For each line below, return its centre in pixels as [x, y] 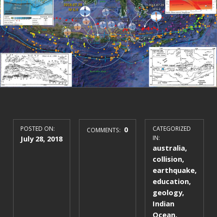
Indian [163, 204]
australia [169, 148]
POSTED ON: [38, 129]
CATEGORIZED [171, 129]
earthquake [173, 170]
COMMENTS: [104, 130]
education [170, 181]
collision [167, 159]
